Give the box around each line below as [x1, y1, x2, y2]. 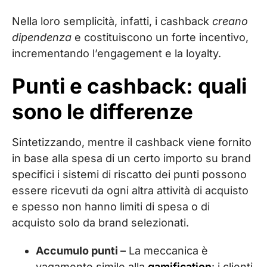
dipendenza [12, 31, 72, 44]
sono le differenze [12, 99, 193, 124]
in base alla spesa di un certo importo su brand [12, 152, 251, 164]
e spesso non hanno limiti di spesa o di [12, 200, 210, 213]
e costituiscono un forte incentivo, [72, 31, 249, 44]
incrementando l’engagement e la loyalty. [12, 47, 221, 60]
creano [212, 15, 248, 27]
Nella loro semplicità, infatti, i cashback [12, 15, 212, 27]
